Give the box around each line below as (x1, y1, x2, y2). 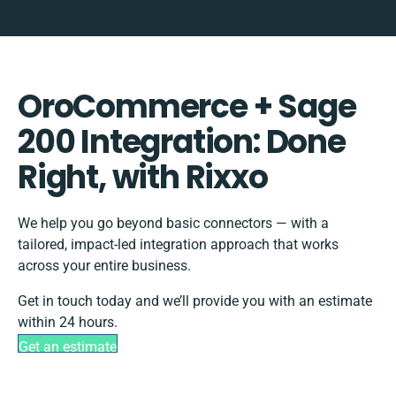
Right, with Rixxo (18, 155, 268, 201)
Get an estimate (19, 339, 117, 356)
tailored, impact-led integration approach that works (18, 236, 339, 254)
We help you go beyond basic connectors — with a (18, 215, 329, 232)
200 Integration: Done (18, 119, 346, 165)
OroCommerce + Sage (18, 84, 356, 130)
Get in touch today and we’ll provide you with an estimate (18, 293, 372, 310)
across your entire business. (18, 257, 191, 275)
